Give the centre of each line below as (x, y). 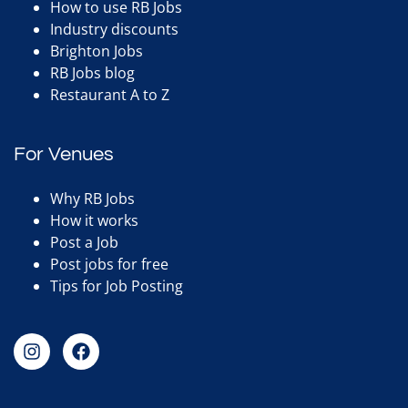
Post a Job (84, 242)
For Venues (64, 154)
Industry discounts (114, 29)
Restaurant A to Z (110, 95)
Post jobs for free (109, 264)
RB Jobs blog (92, 73)
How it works (94, 220)
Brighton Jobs (97, 51)
